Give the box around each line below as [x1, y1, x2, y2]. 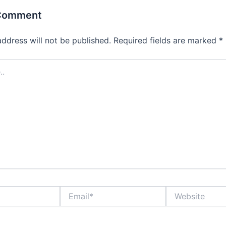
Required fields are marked [114, 35, 219, 45]
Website [165, 186, 193, 195]
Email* [60, 186, 80, 195]
